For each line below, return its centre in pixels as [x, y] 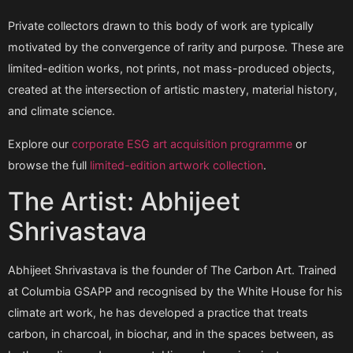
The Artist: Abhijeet [124, 202]
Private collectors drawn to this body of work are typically [161, 26]
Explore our [40, 143]
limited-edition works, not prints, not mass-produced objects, [171, 69]
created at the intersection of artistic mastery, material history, [173, 90]
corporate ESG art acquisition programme [182, 143]
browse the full [49, 165]
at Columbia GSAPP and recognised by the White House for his [175, 292]
